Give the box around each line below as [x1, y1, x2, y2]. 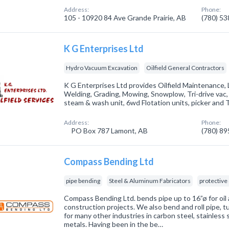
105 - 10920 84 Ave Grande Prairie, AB [64, 13, 187, 22]
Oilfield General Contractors [146, 64, 225, 72]
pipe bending [66, 177, 101, 185]
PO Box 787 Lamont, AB [70, 126, 148, 135]
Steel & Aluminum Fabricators [109, 177, 191, 185]
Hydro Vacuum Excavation [66, 64, 138, 72]
